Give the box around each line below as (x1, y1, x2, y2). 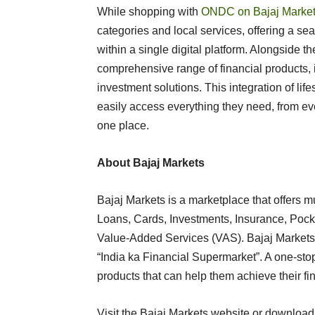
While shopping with (97, 6, 201, 18)
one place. (97, 120, 152, 131)
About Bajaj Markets (97, 157, 205, 169)
